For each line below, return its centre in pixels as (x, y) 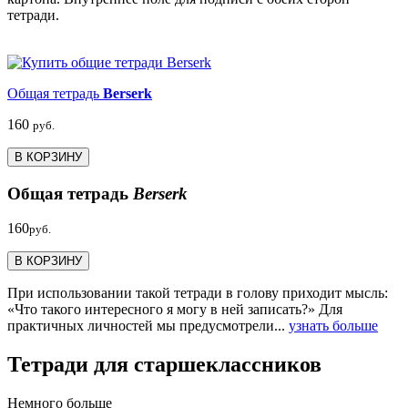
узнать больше (333, 326)
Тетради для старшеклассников (164, 365)
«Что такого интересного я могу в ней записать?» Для (175, 310)
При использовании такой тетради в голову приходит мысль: (198, 293)
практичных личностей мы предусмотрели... (148, 326)
